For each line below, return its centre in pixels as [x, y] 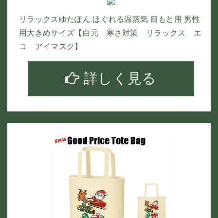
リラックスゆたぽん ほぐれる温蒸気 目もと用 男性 [110, 19]
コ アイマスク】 [51, 46]
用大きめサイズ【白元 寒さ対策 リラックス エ [110, 33]
